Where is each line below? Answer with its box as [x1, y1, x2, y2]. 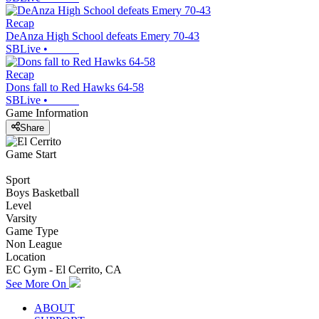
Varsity [6, 211, 37, 224]
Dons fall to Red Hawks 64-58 [6, 81, 144, 94]
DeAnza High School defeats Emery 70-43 [6, 30, 199, 43]
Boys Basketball [6, 186, 79, 199]
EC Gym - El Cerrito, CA [6, 263, 122, 276]
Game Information [6, 107, 88, 120]
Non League [6, 237, 62, 250]
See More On [6, 277, 69, 290]
